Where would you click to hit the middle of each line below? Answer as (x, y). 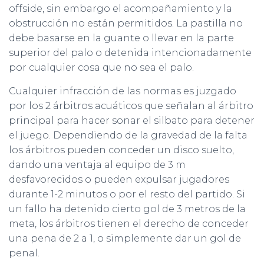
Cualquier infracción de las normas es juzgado (123, 91)
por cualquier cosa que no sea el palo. (101, 67)
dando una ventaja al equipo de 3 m (97, 165)
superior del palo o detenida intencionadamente (130, 53)
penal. (24, 253)
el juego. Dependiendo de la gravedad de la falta (128, 135)
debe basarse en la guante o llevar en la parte (121, 38)
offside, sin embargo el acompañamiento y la (121, 9)
